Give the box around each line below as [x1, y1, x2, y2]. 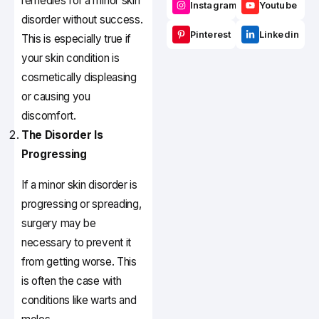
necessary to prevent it [21, 236, 132, 250]
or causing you [21, 90, 90, 104]
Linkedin [259, 29, 299, 41]
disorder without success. [21, 13, 143, 27]
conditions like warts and [21, 293, 137, 308]
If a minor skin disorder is [21, 178, 137, 192]
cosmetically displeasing [21, 70, 137, 85]
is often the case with [21, 274, 122, 288]
